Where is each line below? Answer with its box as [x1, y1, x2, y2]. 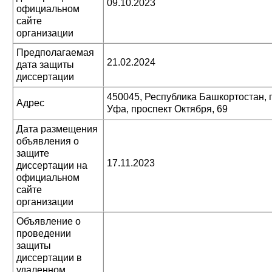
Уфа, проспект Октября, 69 [107, 104, 228, 114]
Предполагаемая [16, 47, 94, 58]
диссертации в [16, 253, 82, 263]
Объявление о [16, 216, 81, 226]
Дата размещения [16, 124, 98, 134]
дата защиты [16, 59, 74, 70]
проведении [16, 228, 71, 239]
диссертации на [16, 160, 87, 171]
